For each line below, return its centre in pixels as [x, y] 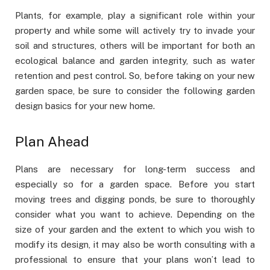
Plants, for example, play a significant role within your [135, 16]
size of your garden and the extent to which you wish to [135, 230]
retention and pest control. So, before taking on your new [135, 76]
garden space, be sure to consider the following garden [135, 91]
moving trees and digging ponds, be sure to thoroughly [135, 199]
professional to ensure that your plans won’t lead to [135, 260]
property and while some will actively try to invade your [135, 31]
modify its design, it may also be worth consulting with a [135, 245]
